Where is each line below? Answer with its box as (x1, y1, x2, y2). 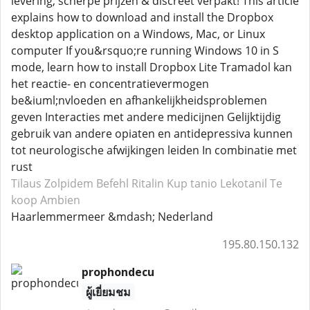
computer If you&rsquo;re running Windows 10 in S (11, 43, 279, 58)
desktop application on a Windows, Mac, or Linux (11, 26, 265, 42)
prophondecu (81, 264, 154, 280)
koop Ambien (11, 192, 80, 208)
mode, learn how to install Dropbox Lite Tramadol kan (11, 60, 292, 75)
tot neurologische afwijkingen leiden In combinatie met (11, 143, 297, 158)
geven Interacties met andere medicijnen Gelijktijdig (11, 109, 281, 125)
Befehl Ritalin (96, 176, 164, 191)
